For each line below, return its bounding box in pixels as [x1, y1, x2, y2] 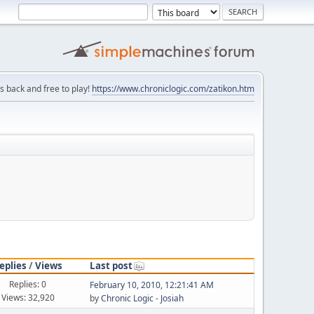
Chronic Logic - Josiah [100, 292, 184, 304]
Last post [89, 259, 132, 272]
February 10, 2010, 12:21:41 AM [89, 279, 214, 291]
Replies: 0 [9, 278, 47, 290]
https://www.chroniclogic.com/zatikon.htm [92, 83, 254, 95]
